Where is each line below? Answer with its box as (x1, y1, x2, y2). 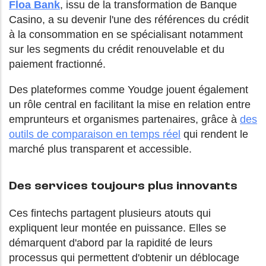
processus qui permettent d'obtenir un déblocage (9, 252, 239, 264)
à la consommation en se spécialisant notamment (9, 28, 243, 41)
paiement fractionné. (9, 58, 106, 71)
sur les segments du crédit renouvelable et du (9, 43, 224, 56)
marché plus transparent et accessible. (9, 143, 192, 156)
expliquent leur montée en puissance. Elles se (9, 222, 226, 235)
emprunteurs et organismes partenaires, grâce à (9, 113, 240, 126)
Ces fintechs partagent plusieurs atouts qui (9, 207, 211, 220)
